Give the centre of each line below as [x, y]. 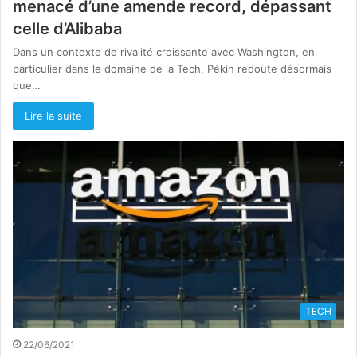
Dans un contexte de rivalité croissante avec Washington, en [164, 51]
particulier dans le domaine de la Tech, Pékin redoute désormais [172, 68]
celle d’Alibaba [67, 28]
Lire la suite [53, 115]
